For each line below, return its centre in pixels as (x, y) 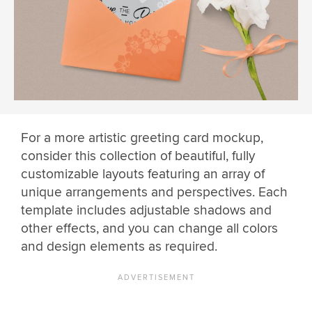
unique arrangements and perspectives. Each (154, 192)
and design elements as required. (119, 246)
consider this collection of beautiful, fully (138, 156)
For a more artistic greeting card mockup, (142, 138)
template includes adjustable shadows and (146, 210)
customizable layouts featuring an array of (143, 174)
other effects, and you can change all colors (149, 228)
